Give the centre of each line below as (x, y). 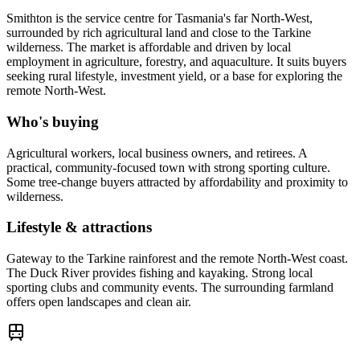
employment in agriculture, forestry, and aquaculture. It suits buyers (176, 62)
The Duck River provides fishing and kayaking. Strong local (160, 272)
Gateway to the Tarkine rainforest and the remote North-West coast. (177, 258)
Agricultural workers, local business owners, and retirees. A (157, 153)
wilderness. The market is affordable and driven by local (149, 47)
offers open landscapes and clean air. (99, 301)
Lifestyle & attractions (79, 227)
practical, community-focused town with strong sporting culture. (168, 167)
